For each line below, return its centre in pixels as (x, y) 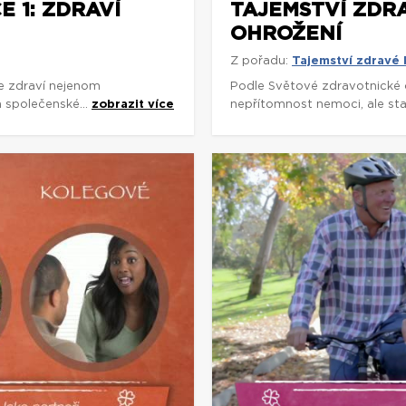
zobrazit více (133, 105)
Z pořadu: (259, 61)
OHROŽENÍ (286, 34)
